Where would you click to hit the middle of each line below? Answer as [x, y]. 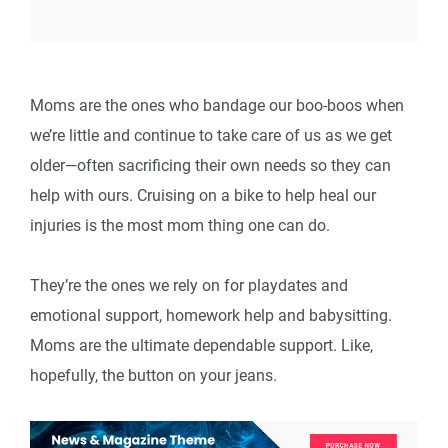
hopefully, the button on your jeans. [153, 376]
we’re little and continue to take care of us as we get [211, 136]
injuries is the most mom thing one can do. [180, 226]
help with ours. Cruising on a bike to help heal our [203, 196]
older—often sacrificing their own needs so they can [210, 166]
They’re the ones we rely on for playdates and [189, 286]
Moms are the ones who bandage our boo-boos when [217, 106]
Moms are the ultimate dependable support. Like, [201, 346]
